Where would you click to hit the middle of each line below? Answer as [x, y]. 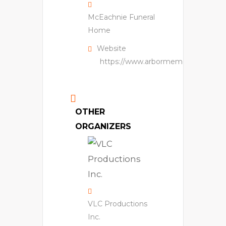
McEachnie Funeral [121, 17]
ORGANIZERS [103, 127]
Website [111, 49]
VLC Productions [118, 204]
